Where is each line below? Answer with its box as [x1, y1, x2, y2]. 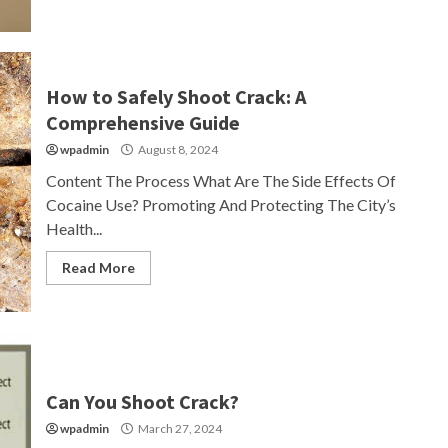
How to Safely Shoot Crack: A [45, 84, 306, 109]
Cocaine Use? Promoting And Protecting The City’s [45, 195, 396, 214]
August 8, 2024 [135, 142, 218, 157]
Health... [45, 219, 102, 238]
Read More [61, 259, 135, 276]
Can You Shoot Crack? [45, 389, 239, 414]
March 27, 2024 [135, 421, 222, 436]
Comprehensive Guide [45, 110, 240, 135]
